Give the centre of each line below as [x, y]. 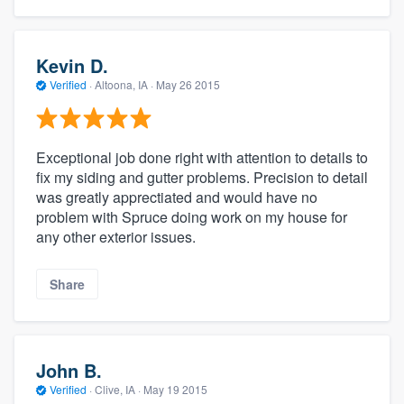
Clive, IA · [118, 390]
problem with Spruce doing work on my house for [192, 216]
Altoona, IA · [124, 85]
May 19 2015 [175, 390]
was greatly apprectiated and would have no [177, 197]
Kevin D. [72, 66]
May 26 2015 [188, 85]
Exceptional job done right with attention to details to [202, 157]
